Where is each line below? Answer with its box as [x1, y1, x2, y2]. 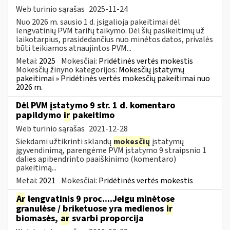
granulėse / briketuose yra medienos [16, 202, 166, 215]
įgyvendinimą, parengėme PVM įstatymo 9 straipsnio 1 [16, 144, 206, 156]
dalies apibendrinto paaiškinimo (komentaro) [16, 153, 176, 165]
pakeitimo [70, 108, 114, 122]
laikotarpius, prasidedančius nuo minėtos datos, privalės [16, 33, 213, 45]
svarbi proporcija [70, 212, 144, 225]
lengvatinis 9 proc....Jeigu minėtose [26, 192, 175, 205]
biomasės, [16, 212, 60, 225]
